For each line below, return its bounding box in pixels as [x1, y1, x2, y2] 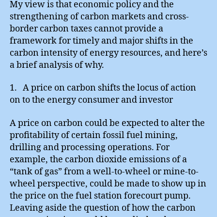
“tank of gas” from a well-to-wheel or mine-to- [10, 166, 199, 177]
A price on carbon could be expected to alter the [10, 117, 205, 129]
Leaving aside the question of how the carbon [10, 202, 196, 214]
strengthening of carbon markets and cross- [10, 11, 189, 22]
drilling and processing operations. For [10, 141, 170, 153]
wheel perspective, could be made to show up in [10, 178, 206, 189]
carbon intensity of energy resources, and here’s [10, 47, 207, 59]
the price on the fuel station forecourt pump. [10, 190, 191, 201]
